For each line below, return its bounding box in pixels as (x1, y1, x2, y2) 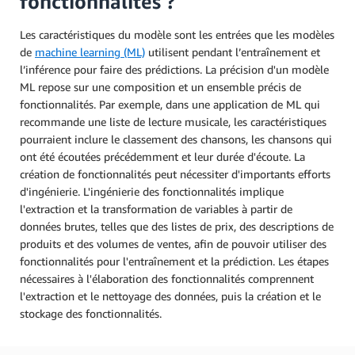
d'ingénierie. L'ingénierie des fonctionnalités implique (20, 185, 284, 198)
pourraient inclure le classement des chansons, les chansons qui (20, 132, 332, 146)
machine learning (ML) (35, 45, 145, 59)
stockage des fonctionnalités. (20, 307, 162, 320)
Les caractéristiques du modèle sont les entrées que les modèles (20, 28, 334, 41)
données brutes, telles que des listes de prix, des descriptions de (20, 219, 334, 233)
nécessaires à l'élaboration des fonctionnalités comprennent (20, 272, 314, 285)
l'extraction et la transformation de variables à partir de (20, 202, 292, 216)
